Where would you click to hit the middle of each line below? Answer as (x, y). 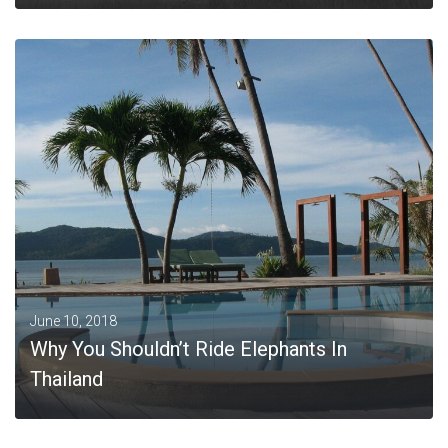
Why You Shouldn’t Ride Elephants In (188, 349)
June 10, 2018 (73, 321)
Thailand (66, 379)
